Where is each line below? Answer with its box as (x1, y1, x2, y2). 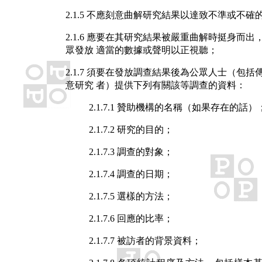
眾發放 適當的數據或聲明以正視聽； (65, 45, 218, 56)
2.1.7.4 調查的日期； (89, 169, 173, 180)
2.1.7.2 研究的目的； (89, 125, 173, 135)
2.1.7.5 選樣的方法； (89, 191, 173, 202)
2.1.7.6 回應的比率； (89, 213, 173, 224)
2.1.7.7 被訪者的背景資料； (89, 236, 201, 246)
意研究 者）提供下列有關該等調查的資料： (65, 80, 246, 91)
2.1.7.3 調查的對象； (89, 147, 173, 157)
